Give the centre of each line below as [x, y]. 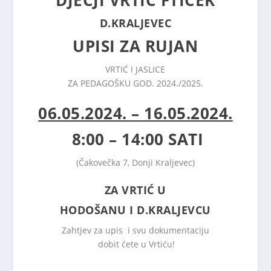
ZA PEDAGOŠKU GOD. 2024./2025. [135, 83]
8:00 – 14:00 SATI [135, 139]
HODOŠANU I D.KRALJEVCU [135, 210]
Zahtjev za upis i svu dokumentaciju [135, 230]
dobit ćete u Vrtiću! [135, 244]
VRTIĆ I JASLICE [135, 69]
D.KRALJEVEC [135, 23]
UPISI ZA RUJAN [135, 46]
